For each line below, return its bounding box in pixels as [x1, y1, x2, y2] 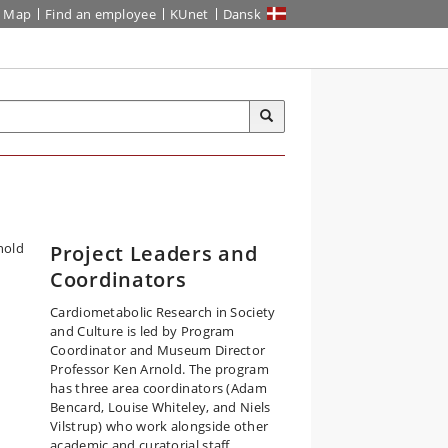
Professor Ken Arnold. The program [50, 360, 269, 378]
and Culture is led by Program [50, 322, 235, 340]
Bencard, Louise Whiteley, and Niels [50, 398, 271, 416]
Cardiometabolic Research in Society [50, 303, 276, 321]
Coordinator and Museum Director [50, 341, 266, 359]
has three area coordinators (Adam [50, 379, 267, 397]
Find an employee [45, 5, 156, 23]
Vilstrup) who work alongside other [50, 417, 269, 435]
